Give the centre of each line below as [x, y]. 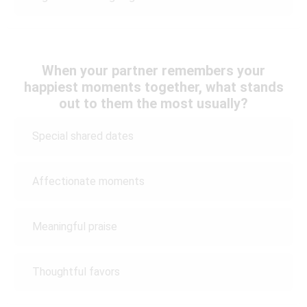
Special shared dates [83, 136]
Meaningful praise [75, 227]
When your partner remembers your [153, 70]
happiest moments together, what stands [153, 87]
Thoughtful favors [76, 272]
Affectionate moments [88, 182]
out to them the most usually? [153, 103]
